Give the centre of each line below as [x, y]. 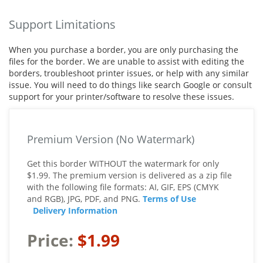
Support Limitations [62, 25]
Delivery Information [75, 211]
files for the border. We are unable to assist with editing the [127, 62]
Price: [52, 240]
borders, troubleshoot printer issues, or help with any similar [129, 73]
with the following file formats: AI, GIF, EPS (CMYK [123, 187]
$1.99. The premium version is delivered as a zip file [129, 176]
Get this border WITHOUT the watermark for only [123, 164]
